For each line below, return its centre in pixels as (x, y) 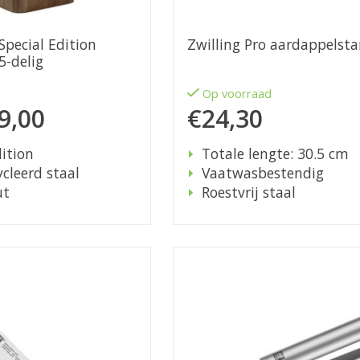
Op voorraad (237, 94)
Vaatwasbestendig (262, 173)
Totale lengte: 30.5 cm (275, 154)
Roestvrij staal (248, 192)
